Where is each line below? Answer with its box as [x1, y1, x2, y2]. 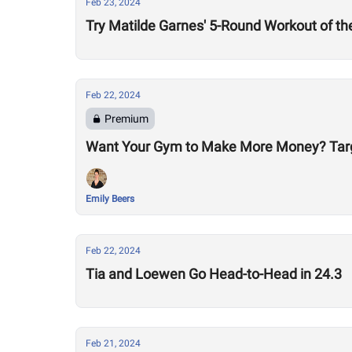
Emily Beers [86, 193, 134, 204]
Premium [104, 112, 148, 125]
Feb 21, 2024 [86, 338, 141, 349]
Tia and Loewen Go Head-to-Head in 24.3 [86, 266, 342, 282]
